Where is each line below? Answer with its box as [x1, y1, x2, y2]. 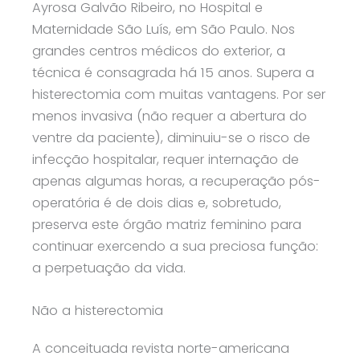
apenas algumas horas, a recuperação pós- [32, 171, 321, 190]
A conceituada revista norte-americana [32, 339, 289, 358]
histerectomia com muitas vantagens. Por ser [32, 84, 325, 104]
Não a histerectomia [32, 301, 163, 321]
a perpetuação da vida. [32, 258, 186, 277]
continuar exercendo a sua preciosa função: [32, 236, 318, 256]
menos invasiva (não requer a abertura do [32, 106, 307, 125]
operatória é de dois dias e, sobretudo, [32, 193, 281, 212]
